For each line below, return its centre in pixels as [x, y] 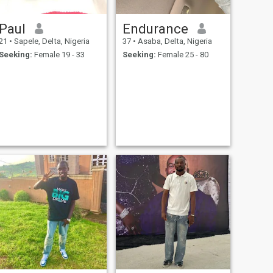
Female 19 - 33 [58, 55]
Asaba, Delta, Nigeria [174, 41]
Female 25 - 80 [182, 55]
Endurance [155, 28]
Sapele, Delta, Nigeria [51, 41]
